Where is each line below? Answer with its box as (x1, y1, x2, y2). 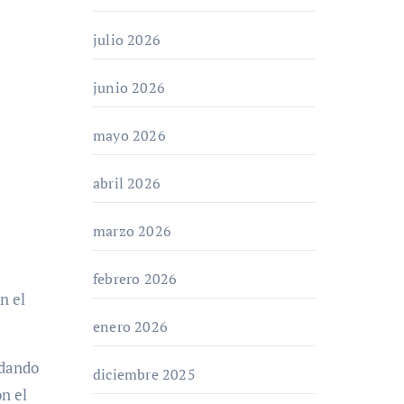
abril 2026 (93, 173, 161, 193)
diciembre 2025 (93, 364, 196, 384)
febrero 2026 (93, 269, 178, 289)
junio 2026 (93, 78, 165, 97)
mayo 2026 (93, 125, 166, 145)
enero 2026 (93, 317, 168, 336)
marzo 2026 (93, 221, 171, 241)
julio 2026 (93, 30, 161, 50)
